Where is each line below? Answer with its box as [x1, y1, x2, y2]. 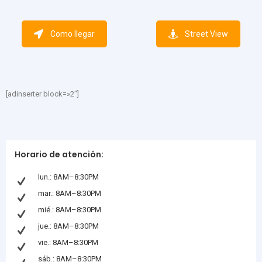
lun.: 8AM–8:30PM [38, 173, 99, 181]
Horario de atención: [15, 149, 104, 160]
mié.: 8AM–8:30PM [38, 205, 101, 214]
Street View [184, 29, 228, 39]
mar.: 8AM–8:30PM [38, 189, 101, 198]
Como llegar [50, 29, 95, 39]
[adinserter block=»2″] [6, 89, 79, 98]
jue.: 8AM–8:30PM [38, 222, 99, 230]
